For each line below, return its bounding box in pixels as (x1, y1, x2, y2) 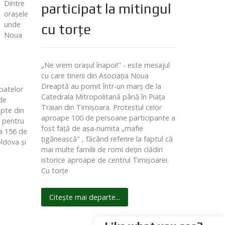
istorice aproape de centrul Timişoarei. (41, 155, 169, 165)
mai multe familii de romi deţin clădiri (41, 145, 163, 155)
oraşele (4, 9, 29, 19)
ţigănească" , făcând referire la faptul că (41, 134, 173, 144)
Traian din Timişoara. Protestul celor (41, 102, 162, 113)
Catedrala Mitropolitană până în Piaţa (41, 92, 165, 102)
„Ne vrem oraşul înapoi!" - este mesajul (41, 60, 170, 70)
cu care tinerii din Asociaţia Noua (41, 71, 149, 81)
